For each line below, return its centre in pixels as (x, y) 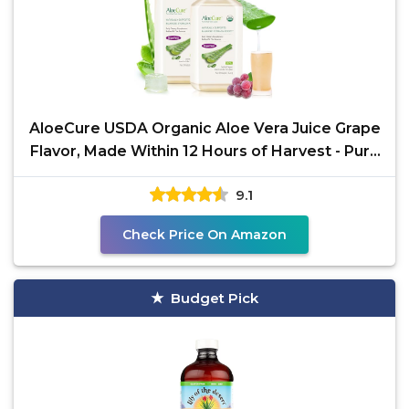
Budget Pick (215, 298)
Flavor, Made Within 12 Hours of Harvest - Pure (204, 151)
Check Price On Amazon (204, 235)
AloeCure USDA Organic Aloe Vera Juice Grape (204, 128)
